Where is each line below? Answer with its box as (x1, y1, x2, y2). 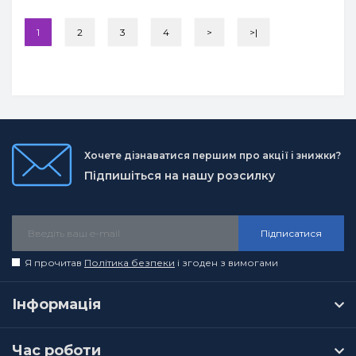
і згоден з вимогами (175, 257, 278, 269)
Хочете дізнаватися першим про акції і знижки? (84, 149, 341, 161)
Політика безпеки (84, 257, 175, 269)
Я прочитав (25, 257, 84, 269)
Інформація (12, 296, 101, 313)
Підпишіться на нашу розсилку (84, 168, 275, 183)
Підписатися (261, 226, 322, 239)
